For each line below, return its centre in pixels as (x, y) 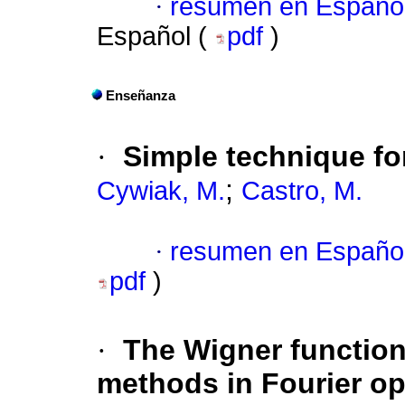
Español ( (155, 37)
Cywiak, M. (161, 191)
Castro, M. (302, 191)
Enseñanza (141, 96)
